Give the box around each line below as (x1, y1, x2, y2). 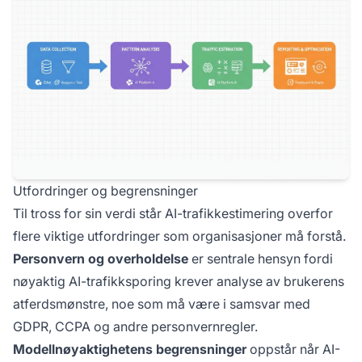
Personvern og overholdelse (13, 250, 188, 267)
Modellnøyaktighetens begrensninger (13, 340, 246, 357)
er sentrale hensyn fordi (188, 250, 333, 267)
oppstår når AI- (246, 340, 340, 357)
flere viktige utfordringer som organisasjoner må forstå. (13, 227, 346, 244)
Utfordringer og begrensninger (13, 182, 198, 199)
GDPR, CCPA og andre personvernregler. (13, 318, 258, 335)
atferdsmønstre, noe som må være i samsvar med (13, 295, 310, 312)
